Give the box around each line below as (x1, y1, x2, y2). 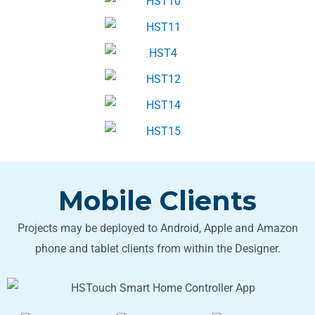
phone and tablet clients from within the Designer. (34, 241, 281, 255)
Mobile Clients (58, 184, 257, 217)
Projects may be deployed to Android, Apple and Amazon (17, 221, 298, 235)
